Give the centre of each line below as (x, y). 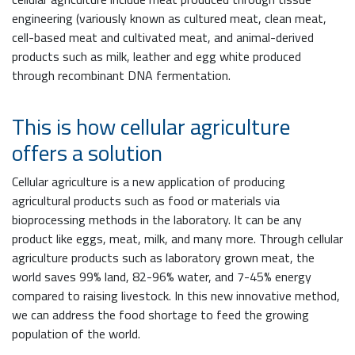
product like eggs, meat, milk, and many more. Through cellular (177, 239)
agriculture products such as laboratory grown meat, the (163, 258)
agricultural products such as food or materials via (146, 201)
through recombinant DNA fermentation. (121, 76)
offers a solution (87, 153)
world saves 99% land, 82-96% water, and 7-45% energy (162, 277)
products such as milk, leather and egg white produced (157, 57)
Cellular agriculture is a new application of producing (149, 182)
